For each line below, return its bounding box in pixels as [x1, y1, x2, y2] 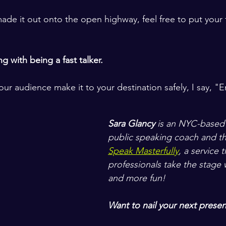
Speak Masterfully [108, 145, 179, 156]
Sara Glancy [108, 118, 155, 129]
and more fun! [108, 173, 168, 184]
